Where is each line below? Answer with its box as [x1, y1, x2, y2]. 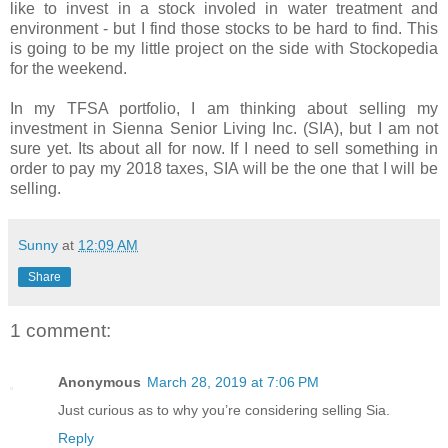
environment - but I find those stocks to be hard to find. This [10, 19, 438, 37]
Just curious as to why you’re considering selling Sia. [58, 402, 390, 419]
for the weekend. [10, 59, 127, 77]
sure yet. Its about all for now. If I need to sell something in [10, 139, 438, 157]
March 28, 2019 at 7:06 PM [147, 374, 319, 391]
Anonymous [58, 374, 141, 391]
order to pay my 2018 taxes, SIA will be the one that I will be [10, 159, 438, 177]
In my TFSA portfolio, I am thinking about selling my [10, 99, 438, 117]
